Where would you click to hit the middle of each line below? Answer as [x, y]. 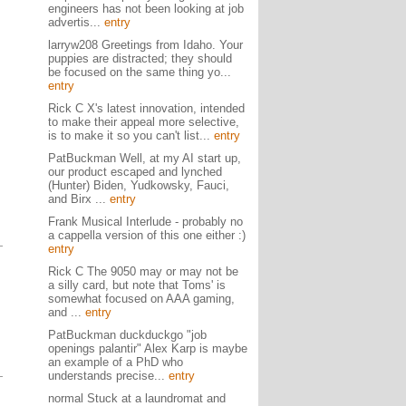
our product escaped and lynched [135, 172]
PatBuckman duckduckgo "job [127, 335]
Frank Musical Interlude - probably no [145, 222]
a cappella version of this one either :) [146, 235]
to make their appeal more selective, [143, 122]
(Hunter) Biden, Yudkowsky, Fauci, [138, 185]
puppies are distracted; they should [140, 58]
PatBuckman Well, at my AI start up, [144, 158]
